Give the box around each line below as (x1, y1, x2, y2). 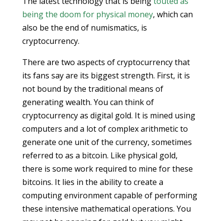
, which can (152, 9, 193, 20)
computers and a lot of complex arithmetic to (22, 123, 188, 134)
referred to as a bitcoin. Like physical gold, (22, 150, 178, 161)
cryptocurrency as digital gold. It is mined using (22, 110, 195, 121)
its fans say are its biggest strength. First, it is (22, 70, 190, 81)
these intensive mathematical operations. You (22, 203, 191, 214)
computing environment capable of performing (22, 190, 197, 201)
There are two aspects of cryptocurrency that (22, 57, 190, 68)
